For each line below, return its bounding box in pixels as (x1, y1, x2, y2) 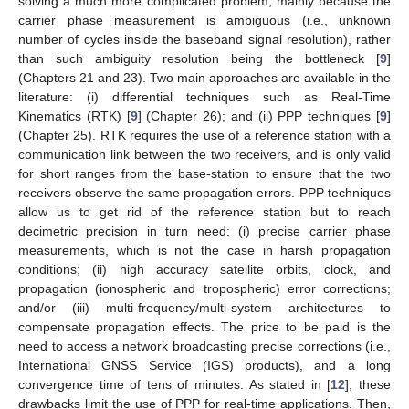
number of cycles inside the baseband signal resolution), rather (18, 31, 391, 47)
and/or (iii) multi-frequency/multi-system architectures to (18, 299, 391, 315)
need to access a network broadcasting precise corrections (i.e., (18, 338, 391, 353)
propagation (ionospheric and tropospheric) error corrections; (18, 280, 391, 296)
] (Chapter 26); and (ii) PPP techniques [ (137, 108, 381, 123)
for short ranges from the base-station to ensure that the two (18, 165, 391, 181)
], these (345, 376, 392, 392)
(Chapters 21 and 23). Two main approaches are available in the (18, 69, 391, 85)
